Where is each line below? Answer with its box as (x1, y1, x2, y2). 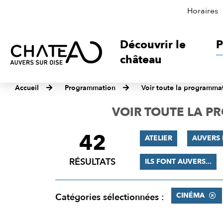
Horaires (187, 5, 218, 16)
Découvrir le (120, 37, 186, 52)
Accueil (15, 83, 39, 93)
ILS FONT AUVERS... (144, 157, 212, 166)
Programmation (65, 83, 115, 93)
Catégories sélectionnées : (55, 191, 164, 204)
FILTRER (54, 130, 98, 145)
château (120, 52, 162, 67)
